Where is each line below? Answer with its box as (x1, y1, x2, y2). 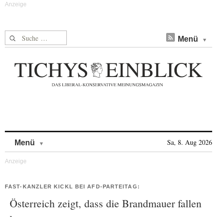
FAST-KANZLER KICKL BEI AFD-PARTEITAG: (5, 184, 140, 189)
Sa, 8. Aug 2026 (167, 138, 212, 147)
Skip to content (44, 134, 95, 142)
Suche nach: (5, 31, 42, 41)
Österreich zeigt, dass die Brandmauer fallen (10, 196, 201, 210)
